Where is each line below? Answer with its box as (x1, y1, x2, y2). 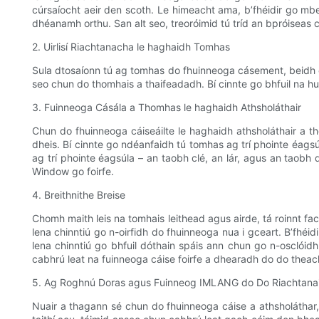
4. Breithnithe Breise (32, 189, 125, 202)
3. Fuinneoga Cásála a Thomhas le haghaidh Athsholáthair (32, 101, 301, 114)
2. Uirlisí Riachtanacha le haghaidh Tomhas (32, 41, 230, 53)
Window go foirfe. (32, 165, 114, 178)
